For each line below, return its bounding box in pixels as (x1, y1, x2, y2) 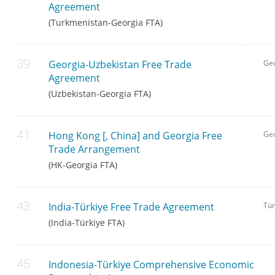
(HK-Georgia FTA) (48, 159, 118, 171)
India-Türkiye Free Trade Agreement (48, 200, 215, 214)
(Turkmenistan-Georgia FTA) (48, 17, 163, 29)
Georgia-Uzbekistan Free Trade (48, 58, 192, 72)
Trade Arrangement (48, 142, 141, 157)
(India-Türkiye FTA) (48, 217, 125, 229)
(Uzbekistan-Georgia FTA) (48, 88, 152, 100)
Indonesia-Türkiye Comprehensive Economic (48, 258, 255, 272)
